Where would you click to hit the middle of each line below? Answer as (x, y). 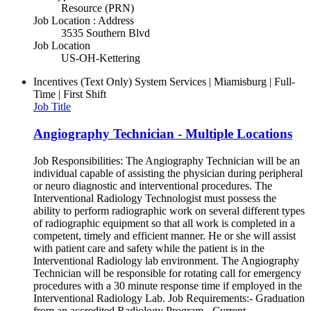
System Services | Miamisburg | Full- (215, 82)
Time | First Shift (70, 94)
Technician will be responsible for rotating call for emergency (167, 273)
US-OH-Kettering (101, 58)
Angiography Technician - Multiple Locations (163, 133)
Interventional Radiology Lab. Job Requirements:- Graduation (169, 298)
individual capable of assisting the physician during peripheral (168, 173)
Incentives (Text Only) (83, 82)
